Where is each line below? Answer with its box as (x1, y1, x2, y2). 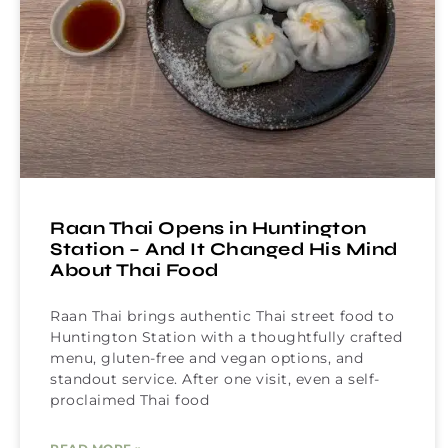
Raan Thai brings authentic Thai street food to (50, 307, 394, 326)
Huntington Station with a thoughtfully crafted (50, 328, 402, 347)
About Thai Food (50, 259, 219, 282)
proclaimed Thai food (50, 391, 209, 410)
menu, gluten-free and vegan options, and (50, 349, 363, 368)
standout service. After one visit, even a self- (50, 370, 380, 389)
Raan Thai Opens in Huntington (50, 217, 367, 240)
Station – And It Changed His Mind (50, 238, 398, 261)
